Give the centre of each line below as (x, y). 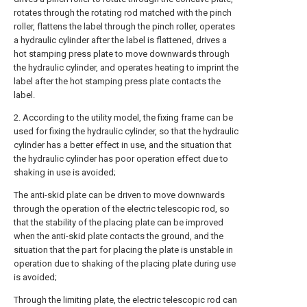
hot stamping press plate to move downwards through (122, 54)
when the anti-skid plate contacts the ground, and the (119, 236)
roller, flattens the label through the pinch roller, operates (124, 26)
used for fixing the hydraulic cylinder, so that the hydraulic (126, 131)
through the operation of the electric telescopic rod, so (122, 209)
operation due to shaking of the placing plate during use (125, 263)
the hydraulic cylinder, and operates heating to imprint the (126, 67)
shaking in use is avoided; (65, 172)
